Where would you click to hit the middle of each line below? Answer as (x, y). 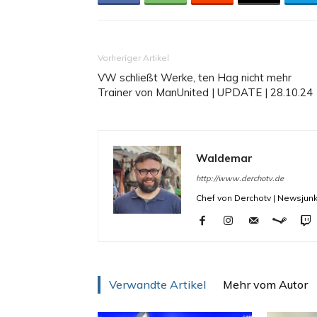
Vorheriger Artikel (133, 58)
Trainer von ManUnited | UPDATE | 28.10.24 (205, 92)
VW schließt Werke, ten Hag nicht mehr (195, 77)
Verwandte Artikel (157, 284)
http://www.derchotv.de (240, 178)
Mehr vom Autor (265, 284)
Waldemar (224, 158)
